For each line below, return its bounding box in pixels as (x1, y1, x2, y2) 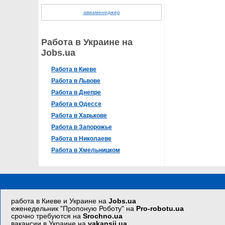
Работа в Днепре (51, 89, 101, 96)
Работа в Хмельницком (51, 147, 120, 154)
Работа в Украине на (41, 37, 133, 47)
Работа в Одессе (51, 100, 101, 107)
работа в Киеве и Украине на (11, 197, 109, 205)
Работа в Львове (51, 77, 100, 84)
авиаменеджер (83, 10, 120, 15)
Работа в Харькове (51, 112, 107, 119)
